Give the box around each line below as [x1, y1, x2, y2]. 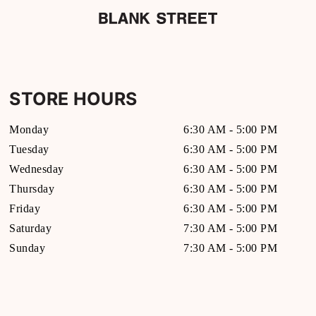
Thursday [9, 183, 55, 195]
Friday [9, 202, 41, 214]
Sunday [9, 242, 46, 254]
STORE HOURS [9, 88, 138, 109]
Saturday [9, 222, 52, 234]
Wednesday [9, 163, 64, 175]
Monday [9, 123, 49, 135]
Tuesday [9, 143, 49, 155]
